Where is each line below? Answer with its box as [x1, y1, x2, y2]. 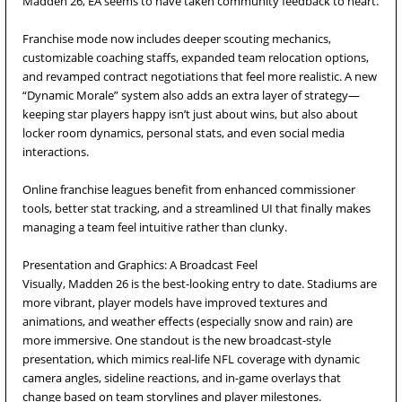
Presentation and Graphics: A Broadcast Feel [22, 257, 258, 273]
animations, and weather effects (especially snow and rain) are [22, 313, 353, 329]
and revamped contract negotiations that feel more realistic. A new [22, 68, 377, 84]
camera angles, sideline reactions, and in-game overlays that [22, 370, 341, 386]
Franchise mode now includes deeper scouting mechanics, [22, 31, 331, 47]
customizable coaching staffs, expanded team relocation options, [22, 49, 369, 66]
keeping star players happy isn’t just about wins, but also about [22, 106, 358, 122]
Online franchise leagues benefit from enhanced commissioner [22, 181, 355, 197]
